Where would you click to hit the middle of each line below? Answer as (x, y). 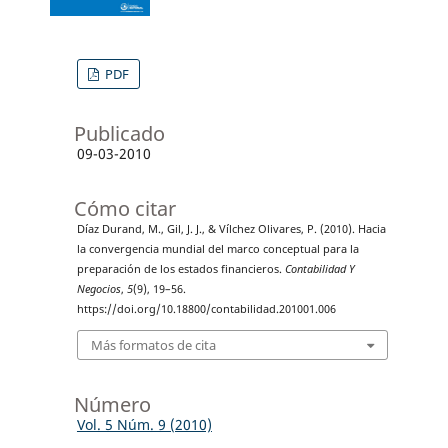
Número (112, 404)
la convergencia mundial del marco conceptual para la (217, 249)
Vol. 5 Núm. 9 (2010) (144, 424)
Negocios (98, 289)
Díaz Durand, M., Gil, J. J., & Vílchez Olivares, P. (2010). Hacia (231, 229)
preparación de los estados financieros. (180, 269)
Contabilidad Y (319, 269)
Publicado (119, 134)
